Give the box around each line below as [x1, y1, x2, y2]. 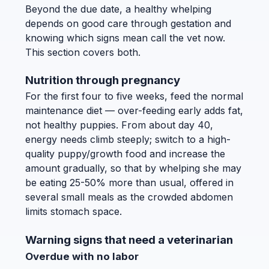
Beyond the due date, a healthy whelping [25, 2, 211, 15]
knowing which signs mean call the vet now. [25, 31, 225, 44]
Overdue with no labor [25, 250, 139, 262]
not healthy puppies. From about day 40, [25, 119, 213, 131]
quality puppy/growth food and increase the [25, 148, 225, 160]
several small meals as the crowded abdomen [25, 191, 233, 204]
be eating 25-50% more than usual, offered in [25, 177, 234, 189]
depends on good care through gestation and [25, 17, 231, 29]
